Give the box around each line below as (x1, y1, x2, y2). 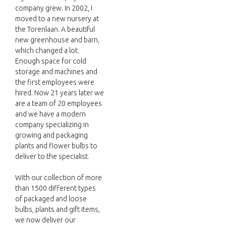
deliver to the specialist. (15, 152, 89, 161)
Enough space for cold (15, 57, 86, 66)
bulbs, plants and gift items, (15, 205, 100, 214)
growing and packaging (15, 131, 88, 140)
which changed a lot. (15, 46, 79, 55)
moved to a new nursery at (15, 15, 99, 23)
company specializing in (15, 121, 89, 129)
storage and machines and (15, 68, 97, 76)
